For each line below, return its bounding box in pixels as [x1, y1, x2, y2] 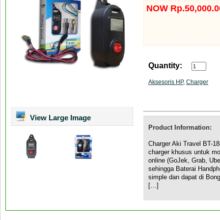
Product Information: [148, 124, 212, 131]
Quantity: [148, 61, 182, 70]
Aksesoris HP [148, 79, 183, 85]
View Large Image [28, 113, 91, 122]
